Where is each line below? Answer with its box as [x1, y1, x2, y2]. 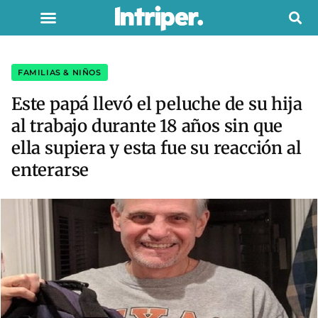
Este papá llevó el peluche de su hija [11, 93, 302, 115]
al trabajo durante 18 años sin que [11, 115, 283, 137]
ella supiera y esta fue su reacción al [11, 137, 302, 159]
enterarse [11, 159, 89, 181]
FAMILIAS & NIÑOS [18, 67, 102, 77]
